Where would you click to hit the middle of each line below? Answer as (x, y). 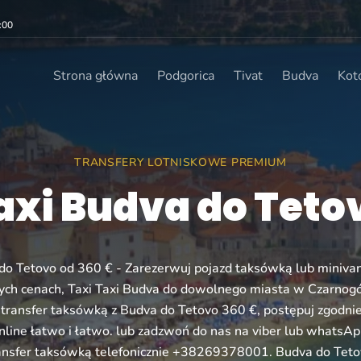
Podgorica (186, 76)
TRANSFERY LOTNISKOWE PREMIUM (180, 162)
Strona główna (95, 76)
